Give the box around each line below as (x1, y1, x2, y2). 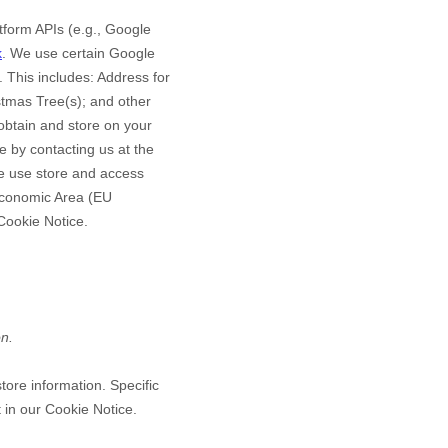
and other (86, 93, 151, 109)
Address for (97, 69, 170, 85)
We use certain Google (6, 45, 155, 61)
